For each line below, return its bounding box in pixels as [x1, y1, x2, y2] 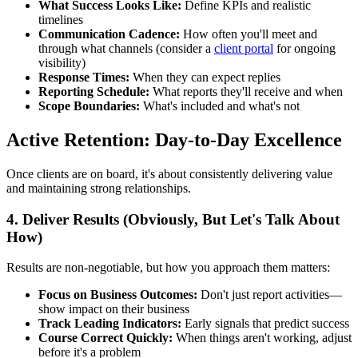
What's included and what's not [140, 98, 300, 113]
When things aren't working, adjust [173, 331, 352, 345]
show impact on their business [38, 302, 189, 316]
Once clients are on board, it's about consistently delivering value [6, 166, 332, 181]
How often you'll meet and [180, 26, 317, 41]
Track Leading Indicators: [38, 316, 181, 331]
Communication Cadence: [38, 26, 180, 41]
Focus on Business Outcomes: [38, 288, 197, 302]
